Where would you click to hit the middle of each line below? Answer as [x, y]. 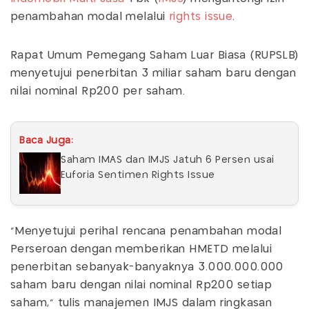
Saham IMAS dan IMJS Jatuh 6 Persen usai [168, 160]
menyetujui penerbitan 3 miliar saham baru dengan [153, 73]
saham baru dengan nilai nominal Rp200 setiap [141, 285]
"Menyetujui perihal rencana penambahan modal [146, 231]
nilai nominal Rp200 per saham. [98, 91]
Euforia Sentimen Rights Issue [138, 175]
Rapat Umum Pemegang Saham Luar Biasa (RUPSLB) [154, 55]
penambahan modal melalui [90, 17]
